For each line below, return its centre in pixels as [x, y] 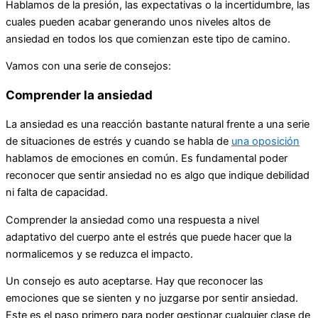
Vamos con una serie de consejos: [88, 66]
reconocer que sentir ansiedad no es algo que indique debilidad [158, 176]
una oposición [265, 142]
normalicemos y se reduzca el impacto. [99, 254]
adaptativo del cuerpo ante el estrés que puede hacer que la [149, 237]
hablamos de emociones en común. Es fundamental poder [147, 159]
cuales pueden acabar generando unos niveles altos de [138, 22]
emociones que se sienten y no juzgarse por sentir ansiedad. [152, 298]
